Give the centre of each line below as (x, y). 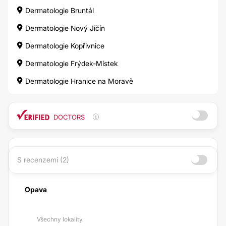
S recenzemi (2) (43, 160)
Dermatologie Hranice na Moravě (78, 81)
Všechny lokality (60, 219)
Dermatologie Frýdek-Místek (71, 63)
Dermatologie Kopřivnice (64, 46)
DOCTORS (69, 117)
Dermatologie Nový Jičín (64, 28)
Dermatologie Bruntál (59, 10)
